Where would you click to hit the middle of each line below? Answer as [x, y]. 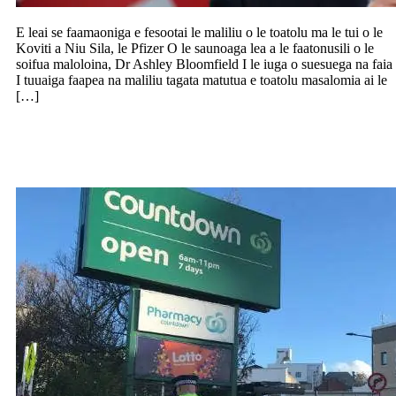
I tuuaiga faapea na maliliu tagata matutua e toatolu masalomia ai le [202, 80]
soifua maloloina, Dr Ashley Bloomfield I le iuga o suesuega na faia [204, 64]
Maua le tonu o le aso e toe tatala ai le [186, 133]
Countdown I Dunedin [116, 157]
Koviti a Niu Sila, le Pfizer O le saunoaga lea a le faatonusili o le [195, 48]
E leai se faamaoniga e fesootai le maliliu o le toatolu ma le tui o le [199, 32]
